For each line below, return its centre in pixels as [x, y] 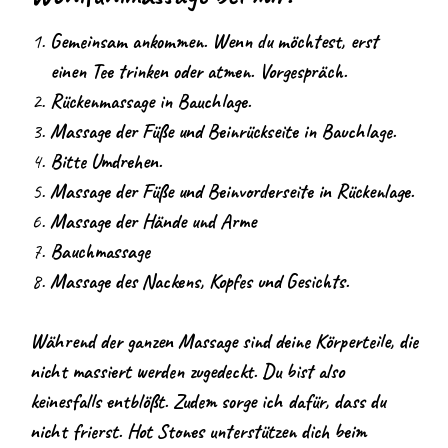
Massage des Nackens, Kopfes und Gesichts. [199, 281]
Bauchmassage [102, 251]
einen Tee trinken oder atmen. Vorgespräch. [198, 71]
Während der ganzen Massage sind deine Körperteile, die [224, 341]
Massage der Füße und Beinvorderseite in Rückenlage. [232, 191]
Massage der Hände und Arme [153, 221]
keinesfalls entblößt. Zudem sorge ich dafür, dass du [207, 401]
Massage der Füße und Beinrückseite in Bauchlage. [223, 131]
